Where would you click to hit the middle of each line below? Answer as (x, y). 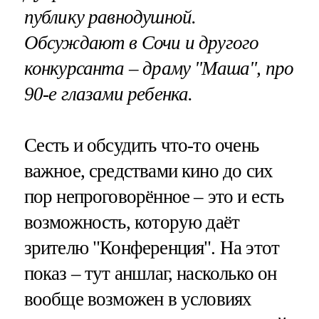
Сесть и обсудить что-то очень (141, 145)
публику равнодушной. (110, 17)
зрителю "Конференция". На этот (152, 247)
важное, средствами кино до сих (148, 171)
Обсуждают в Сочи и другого (141, 43)
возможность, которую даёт (132, 222)
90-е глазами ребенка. (108, 94)
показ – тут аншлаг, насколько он (150, 273)
